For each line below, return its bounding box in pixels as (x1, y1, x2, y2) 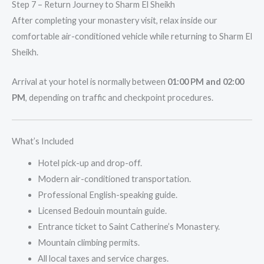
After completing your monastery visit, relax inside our (12, 15, 217, 26)
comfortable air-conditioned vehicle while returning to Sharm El (12, 31, 252, 42)
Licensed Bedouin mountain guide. (37, 205, 167, 216)
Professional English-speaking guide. (37, 189, 177, 200)
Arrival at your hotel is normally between (12, 77, 167, 87)
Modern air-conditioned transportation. (37, 173, 191, 184)
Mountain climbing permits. (37, 237, 140, 247)
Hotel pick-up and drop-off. (37, 157, 142, 168)
